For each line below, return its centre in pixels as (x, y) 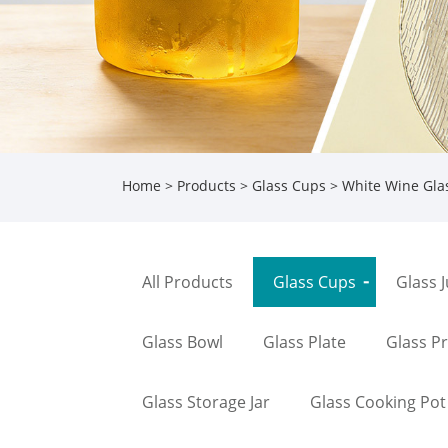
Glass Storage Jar (206, 401)
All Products (187, 281)
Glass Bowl (182, 341)
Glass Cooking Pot (378, 401)
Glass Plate (304, 341)
